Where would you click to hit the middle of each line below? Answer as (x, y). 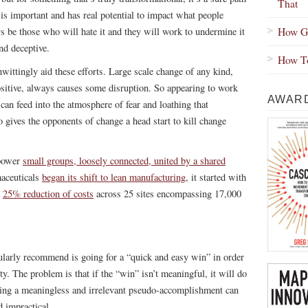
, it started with (216, 177)
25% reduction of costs (48, 194)
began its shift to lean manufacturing (114, 177)
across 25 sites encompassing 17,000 (167, 194)
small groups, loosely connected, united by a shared (124, 161)
